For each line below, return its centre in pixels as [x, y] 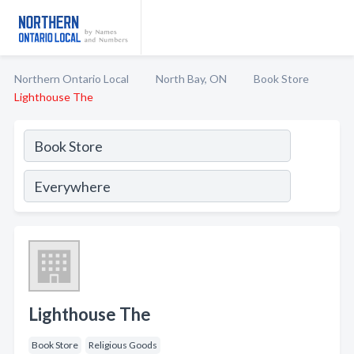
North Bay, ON [191, 79]
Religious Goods [123, 345]
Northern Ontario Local [72, 79]
